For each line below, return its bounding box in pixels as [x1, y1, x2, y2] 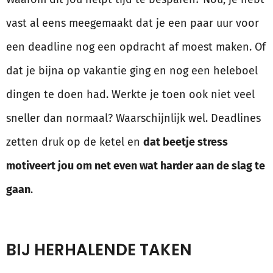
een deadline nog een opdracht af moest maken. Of [6, 40, 266, 54]
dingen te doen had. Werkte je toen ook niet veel [6, 88, 255, 102]
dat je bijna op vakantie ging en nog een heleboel [6, 64, 258, 78]
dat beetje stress [143, 135, 228, 149]
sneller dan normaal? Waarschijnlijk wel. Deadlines [6, 112, 261, 126]
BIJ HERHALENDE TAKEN [6, 239, 192, 261]
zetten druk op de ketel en [6, 135, 143, 149]
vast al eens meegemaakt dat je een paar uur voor [6, 16, 259, 30]
